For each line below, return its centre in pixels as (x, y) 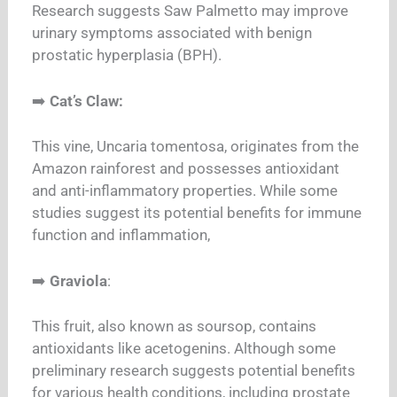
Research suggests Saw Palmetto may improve (191, 11)
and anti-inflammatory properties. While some (185, 191)
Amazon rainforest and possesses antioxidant (186, 169)
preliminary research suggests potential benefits (194, 371)
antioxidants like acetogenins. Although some (184, 349)
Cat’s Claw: (87, 101)
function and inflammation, (123, 235)
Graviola (79, 280)
